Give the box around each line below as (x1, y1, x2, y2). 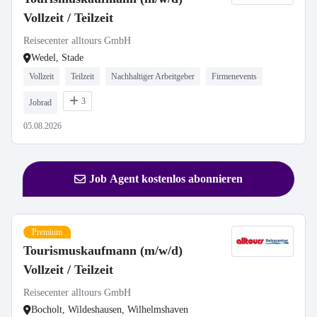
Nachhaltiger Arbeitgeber (111, 71, 195, 81)
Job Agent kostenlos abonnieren (89, 173, 243, 185)
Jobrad (29, 98, 52, 108)
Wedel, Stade (31, 52, 83, 63)
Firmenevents (212, 71, 257, 81)
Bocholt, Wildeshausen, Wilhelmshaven (31, 304, 188, 315)
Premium (32, 227, 62, 237)
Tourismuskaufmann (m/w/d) (23, 243, 183, 258)
